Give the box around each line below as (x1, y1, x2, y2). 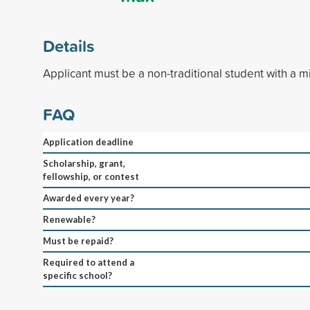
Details (43, 33, 94, 57)
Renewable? (43, 213, 95, 225)
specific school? (43, 269, 112, 281)
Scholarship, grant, (43, 157, 125, 169)
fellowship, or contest (43, 170, 139, 182)
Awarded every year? (43, 192, 134, 203)
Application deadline (43, 136, 134, 147)
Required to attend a (43, 256, 134, 268)
